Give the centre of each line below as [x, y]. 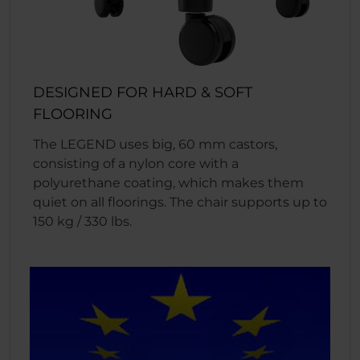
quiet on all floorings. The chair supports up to [180, 202]
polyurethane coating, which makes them [168, 182]
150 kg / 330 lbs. [82, 221]
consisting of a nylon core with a [136, 163]
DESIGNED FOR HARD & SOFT [143, 92]
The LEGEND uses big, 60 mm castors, [155, 144]
